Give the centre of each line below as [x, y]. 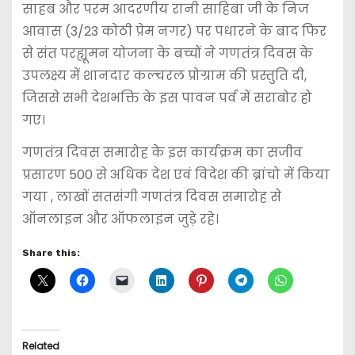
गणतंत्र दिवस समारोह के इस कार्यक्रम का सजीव [162, 153]
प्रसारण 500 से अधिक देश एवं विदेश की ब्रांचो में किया [176, 175]
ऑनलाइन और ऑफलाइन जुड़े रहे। [120, 219]
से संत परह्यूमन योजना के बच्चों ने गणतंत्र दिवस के [167, 54]
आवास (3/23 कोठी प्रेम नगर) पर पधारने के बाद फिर [174, 32]
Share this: [51, 253]
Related [40, 346]
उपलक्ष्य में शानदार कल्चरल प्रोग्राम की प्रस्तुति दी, [164, 76]
